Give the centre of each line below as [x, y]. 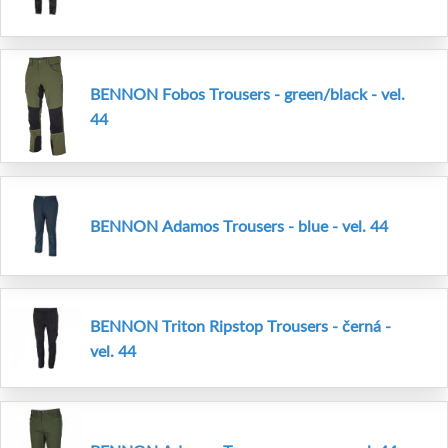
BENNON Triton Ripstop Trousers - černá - [240, 326]
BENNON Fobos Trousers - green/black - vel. [247, 94]
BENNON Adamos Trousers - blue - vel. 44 [239, 225]
